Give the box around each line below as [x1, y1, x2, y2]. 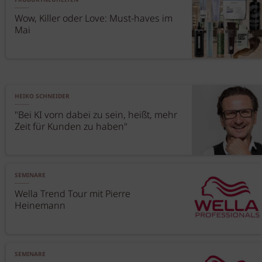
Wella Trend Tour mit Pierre [15, 187, 130, 202]
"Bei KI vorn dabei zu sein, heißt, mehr [15, 108, 177, 123]
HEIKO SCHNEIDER [15, 92, 70, 101]
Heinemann [15, 199, 65, 213]
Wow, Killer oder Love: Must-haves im [15, 12, 173, 26]
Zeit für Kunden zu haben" [15, 120, 127, 135]
